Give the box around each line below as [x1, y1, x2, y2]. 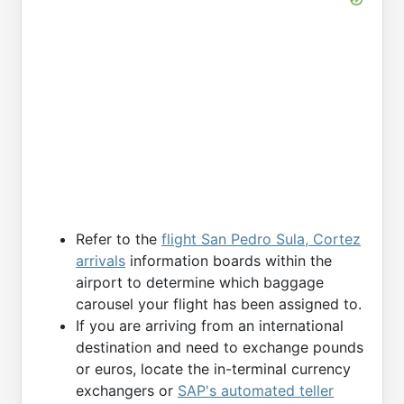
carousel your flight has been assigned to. [76, 294, 362, 313]
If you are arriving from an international [76, 316, 344, 335]
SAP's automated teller [178, 381, 334, 399]
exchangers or [76, 381, 178, 399]
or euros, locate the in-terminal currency [76, 359, 351, 378]
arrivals [76, 251, 125, 270]
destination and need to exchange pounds [76, 337, 363, 356]
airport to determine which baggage [76, 272, 324, 291]
